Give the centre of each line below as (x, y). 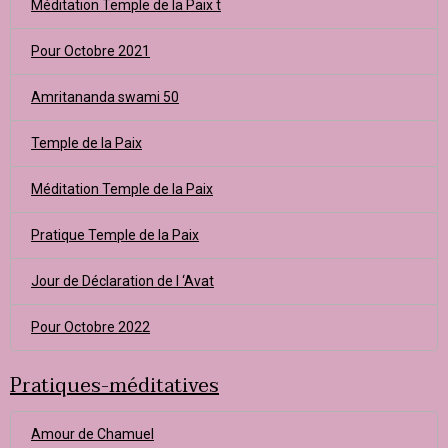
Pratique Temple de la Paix (115, 235)
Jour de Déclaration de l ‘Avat (122, 281)
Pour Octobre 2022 (90, 327)
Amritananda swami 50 (105, 97)
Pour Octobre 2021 (90, 51)
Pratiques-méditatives (114, 386)
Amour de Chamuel (92, 434)
